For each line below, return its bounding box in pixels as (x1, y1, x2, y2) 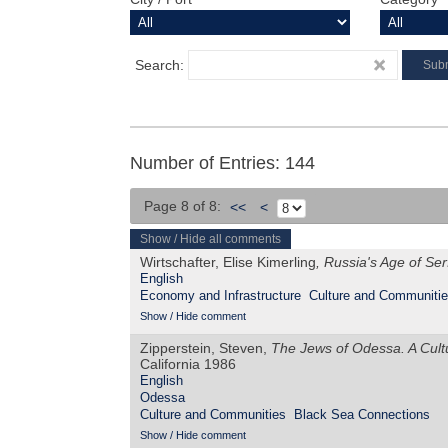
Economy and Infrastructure (140, 288, 301, 304)
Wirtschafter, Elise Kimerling (140, 254, 316, 271)
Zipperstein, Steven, (140, 340, 271, 357)
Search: (135, 57, 188, 73)
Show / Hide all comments (140, 232, 281, 247)
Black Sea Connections (294, 407, 430, 423)
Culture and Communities (140, 407, 286, 423)
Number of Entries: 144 (130, 152, 315, 173)
